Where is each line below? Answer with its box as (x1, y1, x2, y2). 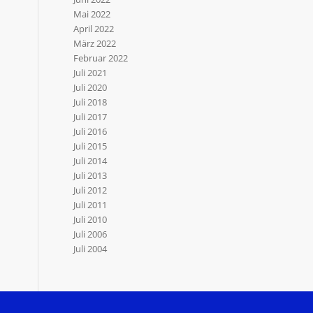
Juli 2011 (73, 198, 108, 211)
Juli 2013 (73, 169, 108, 182)
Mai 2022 (73, 8, 111, 20)
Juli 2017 (73, 110, 108, 123)
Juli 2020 (73, 81, 108, 94)
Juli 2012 (73, 184, 108, 196)
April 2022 (73, 22, 115, 35)
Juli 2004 (73, 242, 108, 255)
